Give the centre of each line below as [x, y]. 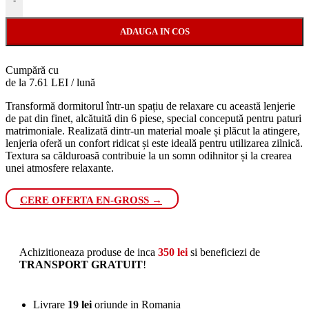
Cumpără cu [32, 70]
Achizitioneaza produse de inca [89, 252]
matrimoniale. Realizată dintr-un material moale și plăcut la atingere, [153, 130]
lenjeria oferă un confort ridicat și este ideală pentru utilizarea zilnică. [154, 143]
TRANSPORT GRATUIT [81, 264]
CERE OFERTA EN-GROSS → [91, 200]
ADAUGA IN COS [154, 31]
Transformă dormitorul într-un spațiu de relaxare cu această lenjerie [150, 106]
